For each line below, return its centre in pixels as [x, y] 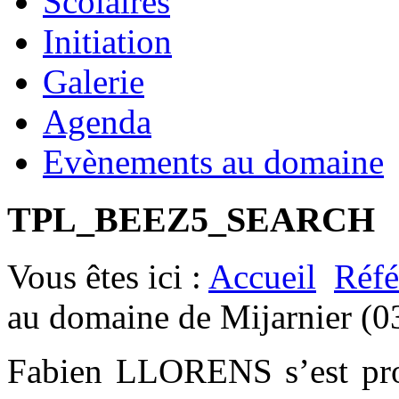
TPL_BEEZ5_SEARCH [191, 219]
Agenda [97, 121]
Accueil [262, 277]
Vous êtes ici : [108, 277]
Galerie [94, 81]
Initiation [107, 41]
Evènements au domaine [213, 161]
